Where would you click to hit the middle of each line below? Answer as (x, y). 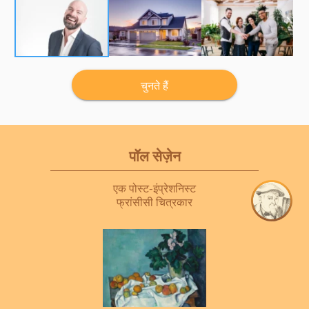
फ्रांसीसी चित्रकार (154, 202)
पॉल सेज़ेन (154, 156)
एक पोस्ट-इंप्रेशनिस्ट (154, 188)
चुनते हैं (154, 85)
